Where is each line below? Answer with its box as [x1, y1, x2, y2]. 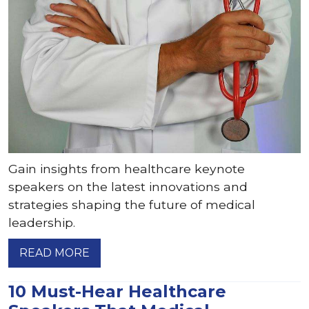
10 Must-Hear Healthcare [8, 281, 226, 301]
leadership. [8, 215, 75, 230]
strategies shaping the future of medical [8, 197, 255, 212]
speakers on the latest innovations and [8, 179, 248, 194]
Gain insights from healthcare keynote [8, 161, 245, 176]
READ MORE [19, 246, 90, 259]
